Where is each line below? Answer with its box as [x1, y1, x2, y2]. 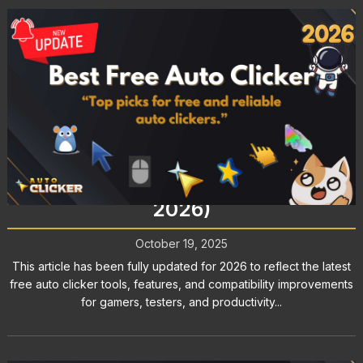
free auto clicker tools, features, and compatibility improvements [9, 277, 353, 292]
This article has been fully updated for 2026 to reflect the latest [11, 259, 351, 274]
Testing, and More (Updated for [26, 169, 336, 194]
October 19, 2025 [135, 237, 228, 251]
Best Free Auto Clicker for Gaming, [11, 140, 352, 165]
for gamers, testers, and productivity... [80, 295, 282, 310]
